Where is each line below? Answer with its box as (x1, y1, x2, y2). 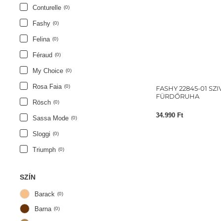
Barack (35, 190, 55, 198)
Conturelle (33, 3, 61, 11)
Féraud (33, 51, 52, 59)
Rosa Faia (33, 82, 62, 90)
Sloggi (33, 130, 50, 138)
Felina (33, 35, 50, 43)
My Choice (33, 67, 63, 74)
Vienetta (33, 161, 56, 169)
